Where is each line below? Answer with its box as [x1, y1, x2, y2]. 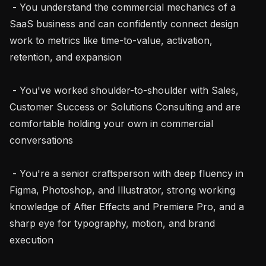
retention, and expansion [9, 50, 122, 63]
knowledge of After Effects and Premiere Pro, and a [9, 200, 244, 213]
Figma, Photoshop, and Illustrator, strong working [9, 183, 235, 196]
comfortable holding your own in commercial [9, 117, 213, 129]
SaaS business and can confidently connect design [9, 17, 239, 30]
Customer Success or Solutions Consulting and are [9, 100, 240, 113]
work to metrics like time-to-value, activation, [9, 34, 213, 46]
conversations [9, 134, 73, 146]
